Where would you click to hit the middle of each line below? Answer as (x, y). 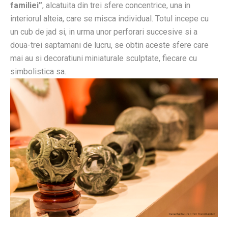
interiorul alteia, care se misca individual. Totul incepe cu (109, 19)
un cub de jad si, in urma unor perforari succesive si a (104, 32)
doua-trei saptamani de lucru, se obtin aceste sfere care (109, 45)
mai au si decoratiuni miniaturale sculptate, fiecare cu (104, 59)
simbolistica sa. (38, 72)
